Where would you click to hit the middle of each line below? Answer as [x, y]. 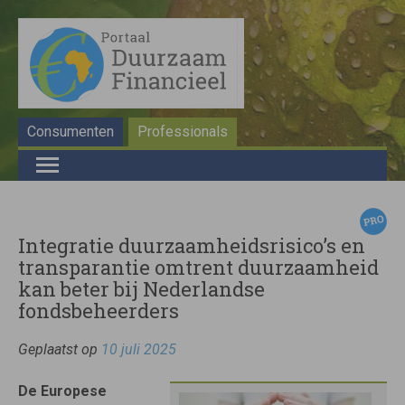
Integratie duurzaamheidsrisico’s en [192, 245]
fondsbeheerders [99, 311]
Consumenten [71, 132]
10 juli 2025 [139, 349]
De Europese [62, 391]
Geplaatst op [60, 349]
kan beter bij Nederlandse [141, 289]
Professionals [183, 132]
